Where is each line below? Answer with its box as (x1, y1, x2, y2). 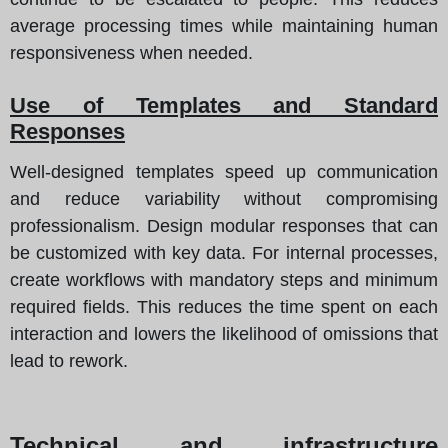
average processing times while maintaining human (10, 15, 438, 36)
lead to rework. (10, 350, 128, 371)
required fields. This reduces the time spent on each (10, 296, 438, 317)
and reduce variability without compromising (10, 188, 438, 209)
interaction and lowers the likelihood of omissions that (10, 323, 438, 344)
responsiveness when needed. (10, 42, 253, 63)
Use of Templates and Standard (10, 92, 438, 118)
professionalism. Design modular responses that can (10, 215, 438, 236)
